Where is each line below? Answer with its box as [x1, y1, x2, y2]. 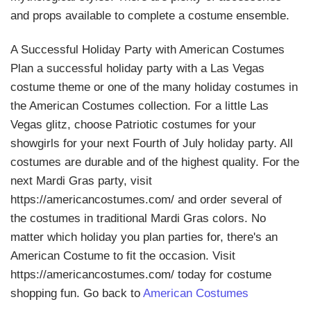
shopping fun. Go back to [10, 287, 143, 301]
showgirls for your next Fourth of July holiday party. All [10, 137, 293, 151]
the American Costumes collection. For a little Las [10, 99, 269, 113]
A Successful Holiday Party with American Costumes [10, 43, 285, 57]
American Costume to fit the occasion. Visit [10, 249, 235, 263]
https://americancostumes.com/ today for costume [10, 268, 271, 282]
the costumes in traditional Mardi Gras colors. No [10, 212, 266, 226]
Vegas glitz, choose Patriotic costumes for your [10, 118, 256, 132]
